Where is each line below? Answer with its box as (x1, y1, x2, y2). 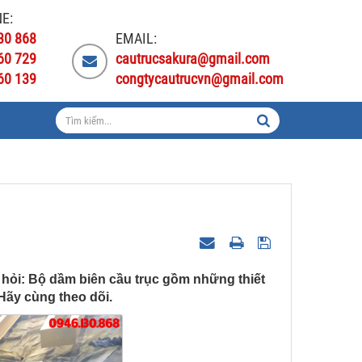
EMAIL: (116, 30, 157, 47)
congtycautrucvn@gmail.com (116, 70, 284, 87)
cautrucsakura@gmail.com (116, 50, 270, 67)
